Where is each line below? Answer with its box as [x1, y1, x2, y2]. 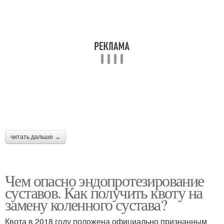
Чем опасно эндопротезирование [5, 169, 204, 191]
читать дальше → [10, 133, 60, 140]
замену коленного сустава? [5, 193, 166, 215]
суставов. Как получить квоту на [5, 181, 202, 203]
